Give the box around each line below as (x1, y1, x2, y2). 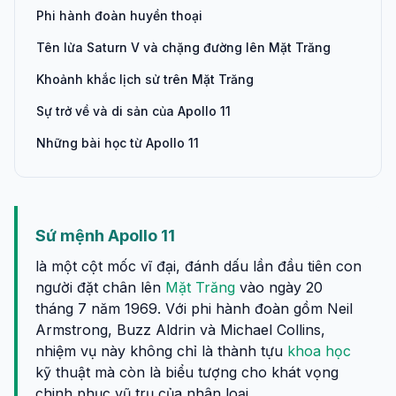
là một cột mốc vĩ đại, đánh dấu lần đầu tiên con (35, 257, 362, 275)
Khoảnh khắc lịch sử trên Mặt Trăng (36, 72, 254, 87)
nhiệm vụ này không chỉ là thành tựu (35, 342, 287, 360)
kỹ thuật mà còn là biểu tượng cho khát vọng (35, 363, 339, 381)
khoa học (287, 342, 351, 360)
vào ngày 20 (235, 278, 323, 296)
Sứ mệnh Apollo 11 (35, 226, 175, 245)
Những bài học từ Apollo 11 (36, 135, 199, 150)
